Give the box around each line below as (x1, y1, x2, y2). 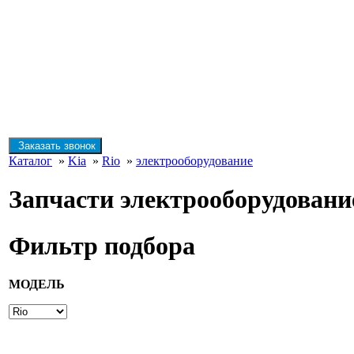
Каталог (9, 154, 52, 168)
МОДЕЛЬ (9, 277, 65, 292)
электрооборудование (136, 154, 253, 168)
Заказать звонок (15, 140, 96, 152)
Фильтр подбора (9, 231, 195, 260)
